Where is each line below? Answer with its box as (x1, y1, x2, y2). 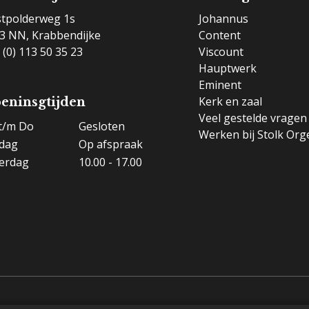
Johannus (198, 10, 248, 26)
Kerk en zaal (198, 93, 262, 109)
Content (198, 27, 241, 43)
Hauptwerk (198, 60, 257, 76)
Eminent (198, 77, 241, 92)
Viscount (198, 43, 243, 59)
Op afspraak (79, 136, 143, 152)
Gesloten (79, 118, 126, 134)
